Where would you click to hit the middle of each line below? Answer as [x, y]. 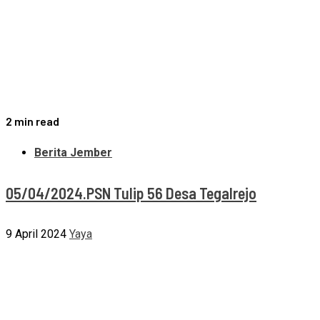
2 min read [32, 121]
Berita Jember [73, 152]
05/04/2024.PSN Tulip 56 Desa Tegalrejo [131, 192]
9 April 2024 [36, 234]
